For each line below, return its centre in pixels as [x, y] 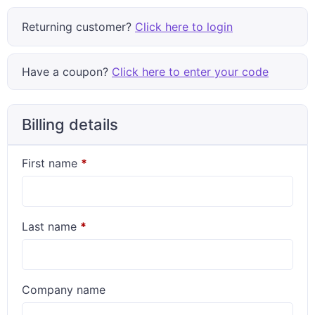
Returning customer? [78, 27]
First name [51, 163]
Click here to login [184, 27]
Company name [64, 290]
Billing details [70, 124]
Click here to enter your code [190, 72]
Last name [51, 226]
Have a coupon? [67, 72]
